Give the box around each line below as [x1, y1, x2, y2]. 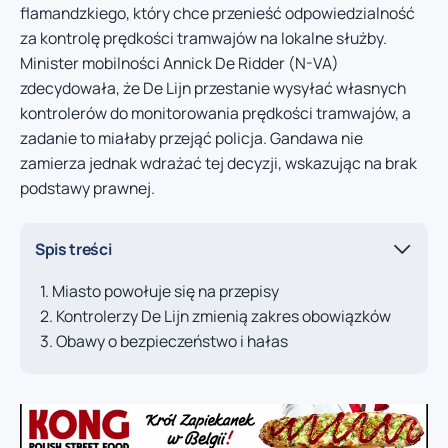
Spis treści [35, 237, 112, 260]
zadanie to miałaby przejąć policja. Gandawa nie [20, 126, 363, 149]
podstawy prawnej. [20, 176, 155, 199]
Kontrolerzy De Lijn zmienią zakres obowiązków [56, 305, 391, 328]
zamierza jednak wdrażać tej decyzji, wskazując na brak [20, 151, 417, 174]
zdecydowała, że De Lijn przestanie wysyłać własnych [20, 76, 406, 99]
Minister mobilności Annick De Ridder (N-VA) [20, 51, 339, 74]
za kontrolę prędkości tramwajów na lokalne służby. [20, 26, 387, 49]
